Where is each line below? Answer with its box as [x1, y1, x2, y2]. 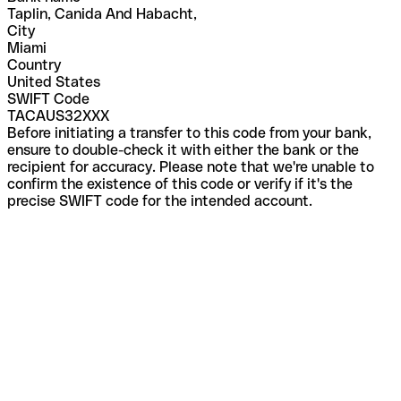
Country [7, 55, 61, 73]
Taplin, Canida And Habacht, [7, 4, 197, 22]
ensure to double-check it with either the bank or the [7, 141, 359, 158]
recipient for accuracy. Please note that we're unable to [7, 158, 374, 175]
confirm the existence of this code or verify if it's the [7, 175, 353, 192]
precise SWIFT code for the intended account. [7, 192, 312, 209]
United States [7, 73, 100, 90]
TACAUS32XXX [7, 107, 109, 124]
